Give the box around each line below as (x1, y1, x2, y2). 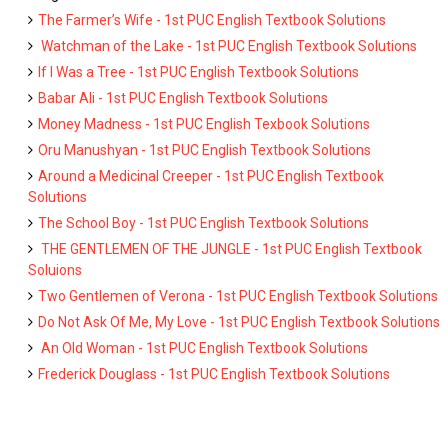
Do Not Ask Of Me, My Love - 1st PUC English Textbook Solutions (38, 314, 440, 330)
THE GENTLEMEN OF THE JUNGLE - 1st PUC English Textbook (38, 241, 422, 257)
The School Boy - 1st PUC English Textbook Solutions (38, 215, 369, 231)
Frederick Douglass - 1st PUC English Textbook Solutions (38, 366, 390, 382)
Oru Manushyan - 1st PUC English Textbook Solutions (38, 142, 371, 158)
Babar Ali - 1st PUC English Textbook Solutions (38, 90, 328, 106)
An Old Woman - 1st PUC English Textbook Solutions (38, 340, 368, 356)
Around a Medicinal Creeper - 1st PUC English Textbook (38, 168, 384, 184)
